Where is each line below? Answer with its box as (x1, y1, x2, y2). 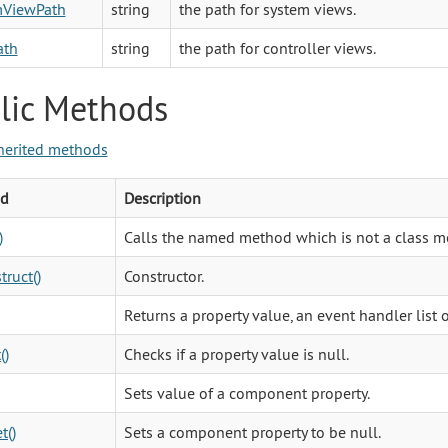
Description (123, 187, 201, 208)
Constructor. (123, 265, 204, 286)
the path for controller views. (178, 37, 376, 58)
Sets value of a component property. (123, 382, 370, 403)
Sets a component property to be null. (123, 421, 381, 442)
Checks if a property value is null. (123, 343, 349, 364)
